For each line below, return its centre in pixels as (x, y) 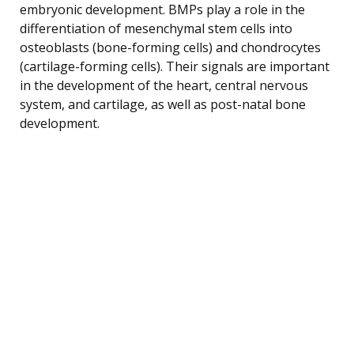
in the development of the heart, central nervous (164, 85)
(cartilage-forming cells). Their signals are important (175, 66)
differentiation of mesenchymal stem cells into (156, 28)
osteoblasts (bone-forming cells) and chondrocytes (170, 47)
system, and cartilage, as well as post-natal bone (163, 104)
